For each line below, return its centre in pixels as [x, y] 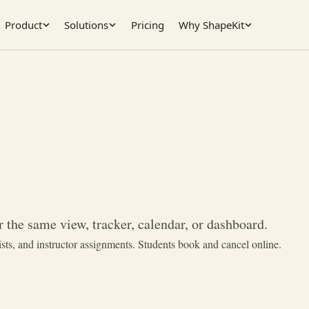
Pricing [148, 25]
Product [23, 25]
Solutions [87, 25]
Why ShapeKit [211, 25]
